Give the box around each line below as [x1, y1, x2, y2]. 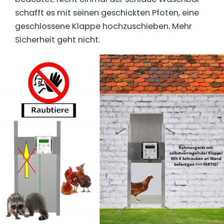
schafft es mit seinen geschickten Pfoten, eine [15, 6, 199, 18]
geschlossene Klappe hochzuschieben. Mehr [15, 20, 192, 32]
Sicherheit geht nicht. [15, 33, 100, 45]
